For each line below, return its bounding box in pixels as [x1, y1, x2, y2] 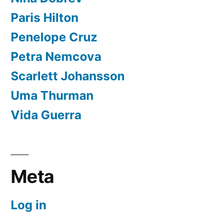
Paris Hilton [11, 10, 78, 25]
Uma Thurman [11, 88, 93, 103]
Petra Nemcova [11, 49, 101, 64]
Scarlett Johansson [11, 69, 125, 84]
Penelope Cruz [11, 30, 97, 45]
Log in [11, 198, 46, 213]
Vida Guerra [11, 108, 81, 123]
